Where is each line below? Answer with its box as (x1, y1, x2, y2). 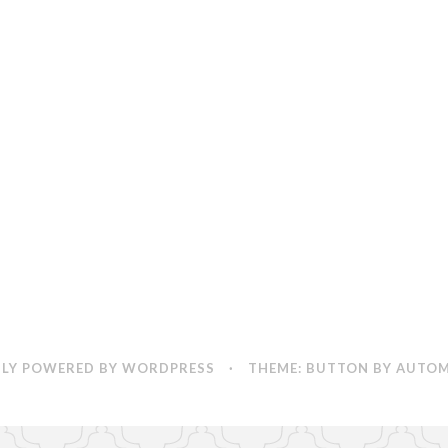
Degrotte (139, 44, 203, 65)
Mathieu (139, 19, 204, 40)
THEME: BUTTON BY (247, 360, 396, 377)
